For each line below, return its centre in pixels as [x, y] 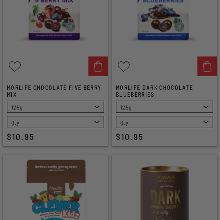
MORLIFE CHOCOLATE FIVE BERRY [54, 87]
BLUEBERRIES [135, 94]
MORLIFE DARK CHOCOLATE [155, 87]
